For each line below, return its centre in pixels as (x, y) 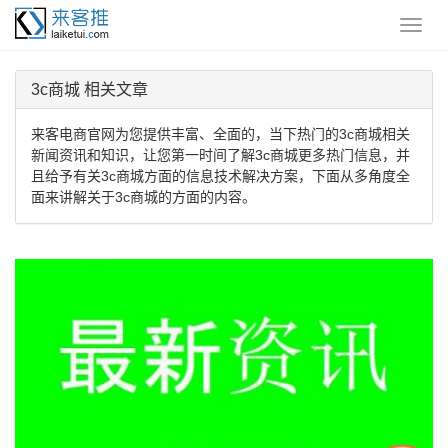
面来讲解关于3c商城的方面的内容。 (143, 197)
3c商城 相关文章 (89, 89)
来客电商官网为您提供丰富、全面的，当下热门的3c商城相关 (220, 134)
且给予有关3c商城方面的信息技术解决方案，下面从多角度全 (220, 176)
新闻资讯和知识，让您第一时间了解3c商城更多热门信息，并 (220, 155)
